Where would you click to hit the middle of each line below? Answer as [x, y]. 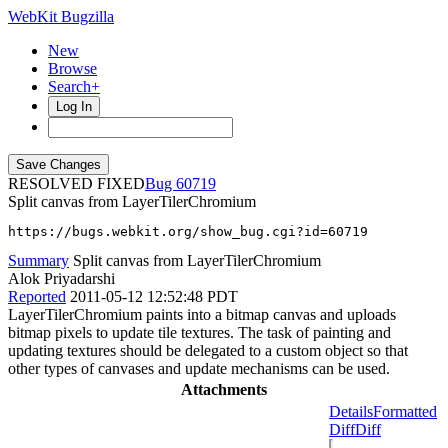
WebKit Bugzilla [61, 16]
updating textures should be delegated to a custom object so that [208, 350]
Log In [74, 106]
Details [351, 411]
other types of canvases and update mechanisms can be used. [199, 368]
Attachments [224, 389]
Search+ [74, 86]
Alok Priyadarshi [61, 278]
